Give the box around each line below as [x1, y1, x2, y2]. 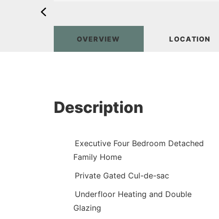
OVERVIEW [77, 35, 120, 44]
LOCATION [169, 35, 211, 44]
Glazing [73, 203, 101, 213]
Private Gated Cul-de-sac [74, 171, 169, 181]
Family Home [73, 152, 122, 162]
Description [53, 98, 143, 117]
